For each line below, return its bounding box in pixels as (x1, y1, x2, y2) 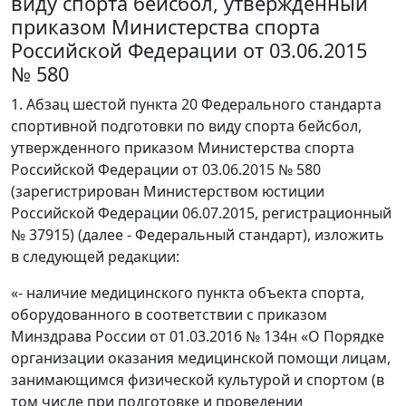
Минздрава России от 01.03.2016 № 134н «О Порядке (11, 326, 384, 347)
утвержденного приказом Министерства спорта (11, 138, 354, 159)
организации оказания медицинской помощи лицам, (11, 348, 391, 369)
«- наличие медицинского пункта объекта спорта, (11, 283, 364, 304)
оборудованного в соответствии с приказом (11, 304, 327, 325)
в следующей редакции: (11, 246, 179, 267)
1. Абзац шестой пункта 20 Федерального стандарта (11, 94, 382, 115)
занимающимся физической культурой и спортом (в (11, 370, 384, 391)
